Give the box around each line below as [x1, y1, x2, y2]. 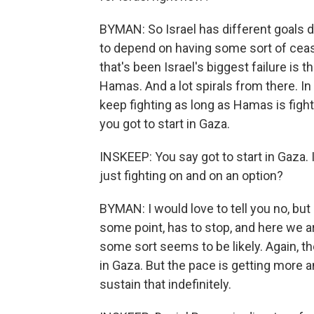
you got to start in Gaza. [100, 116, 230, 131]
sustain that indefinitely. [100, 277, 231, 292]
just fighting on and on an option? [100, 168, 283, 183]
